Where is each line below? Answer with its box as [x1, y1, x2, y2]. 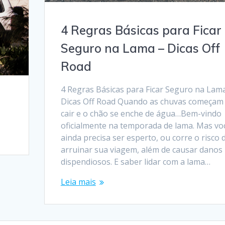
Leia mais [60, 176, 96, 188]
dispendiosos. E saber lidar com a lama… [60, 156, 210, 168]
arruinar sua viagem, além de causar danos [60, 144, 222, 156]
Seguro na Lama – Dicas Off [60, 41, 220, 56]
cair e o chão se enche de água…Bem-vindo [60, 108, 221, 120]
